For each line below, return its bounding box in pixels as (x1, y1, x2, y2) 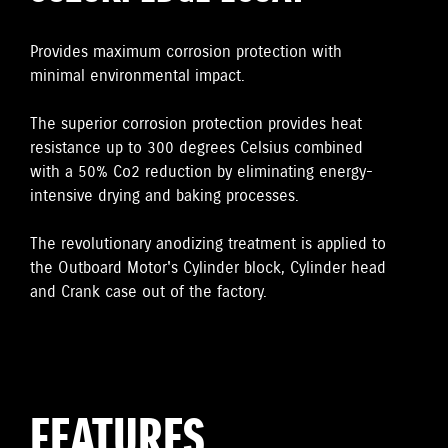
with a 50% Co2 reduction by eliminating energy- (30, 161, 373, 183)
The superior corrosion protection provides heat (30, 113, 362, 135)
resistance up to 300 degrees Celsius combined (30, 137, 363, 159)
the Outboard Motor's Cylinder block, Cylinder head (30, 257, 386, 279)
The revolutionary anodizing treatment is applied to (30, 233, 386, 255)
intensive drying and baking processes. (30, 185, 299, 207)
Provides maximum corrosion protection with (30, 41, 342, 63)
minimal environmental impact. (30, 65, 245, 87)
